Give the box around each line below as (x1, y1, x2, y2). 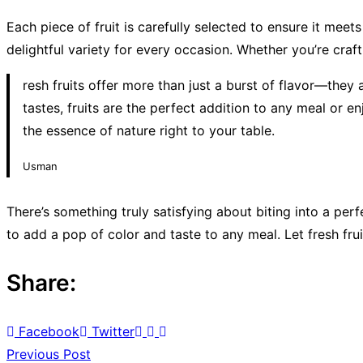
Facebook (19, 322, 79, 340)
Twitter (92, 322, 135, 340)
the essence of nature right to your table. (23, 122, 275, 139)
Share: (6, 268, 76, 297)
